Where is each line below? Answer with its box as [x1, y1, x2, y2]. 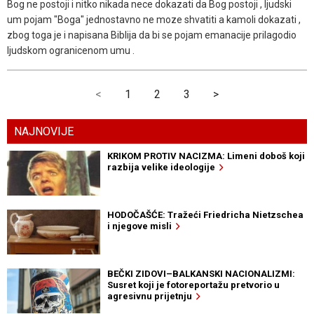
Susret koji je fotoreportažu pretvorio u [107, 279, 280, 290]
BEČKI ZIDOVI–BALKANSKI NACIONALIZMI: [107, 268, 295, 279]
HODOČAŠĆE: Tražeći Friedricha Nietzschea [107, 209, 303, 220]
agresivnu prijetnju [107, 290, 196, 301]
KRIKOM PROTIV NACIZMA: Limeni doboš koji [107, 150, 305, 161]
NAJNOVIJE [14, 124, 74, 138]
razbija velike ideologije [107, 161, 219, 172]
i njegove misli [107, 220, 176, 231]
